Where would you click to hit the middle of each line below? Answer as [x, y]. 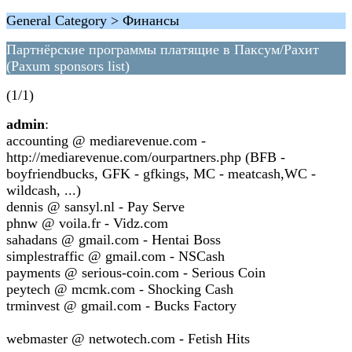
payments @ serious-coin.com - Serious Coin [136, 273]
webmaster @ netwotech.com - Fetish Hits [128, 339]
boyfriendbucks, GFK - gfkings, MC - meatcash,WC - [161, 174]
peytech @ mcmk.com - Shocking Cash [120, 289]
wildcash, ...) [44, 190]
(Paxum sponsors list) [68, 66]
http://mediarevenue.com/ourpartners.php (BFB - [146, 157]
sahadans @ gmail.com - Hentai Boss [114, 240]
